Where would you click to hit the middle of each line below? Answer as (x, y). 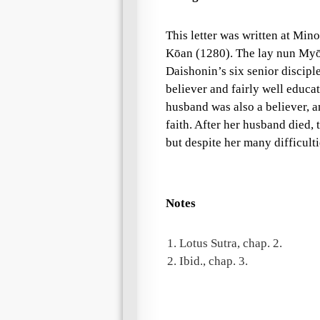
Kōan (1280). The (212, 53)
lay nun (277, 53)
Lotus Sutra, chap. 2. (230, 243)
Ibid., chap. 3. (213, 261)
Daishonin (192, 71)
